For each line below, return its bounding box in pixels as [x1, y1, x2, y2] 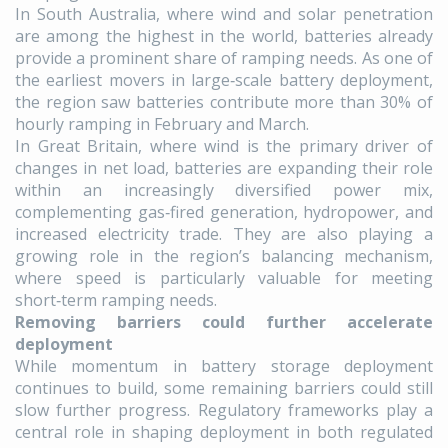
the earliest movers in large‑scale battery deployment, [15, 69, 433, 92]
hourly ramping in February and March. [15, 113, 309, 136]
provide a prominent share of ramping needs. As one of [15, 47, 433, 70]
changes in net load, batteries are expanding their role [15, 157, 433, 180]
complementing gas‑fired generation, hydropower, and [15, 201, 433, 224]
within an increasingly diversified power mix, [15, 179, 433, 202]
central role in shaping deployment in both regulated [15, 421, 433, 444]
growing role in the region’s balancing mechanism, [15, 245, 433, 268]
